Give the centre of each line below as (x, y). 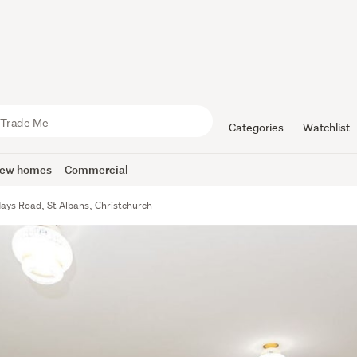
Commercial (97, 169)
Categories (256, 127)
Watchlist (326, 127)
